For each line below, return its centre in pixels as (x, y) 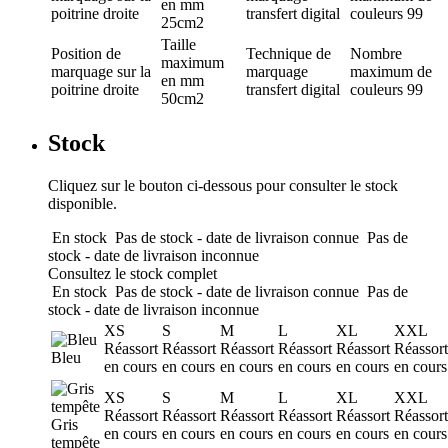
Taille (178, 44)
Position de (86, 53)
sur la (134, 71)
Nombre (376, 53)
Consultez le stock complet (132, 274)
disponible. (82, 204)
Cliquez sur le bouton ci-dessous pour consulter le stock (223, 186)
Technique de (288, 53)
